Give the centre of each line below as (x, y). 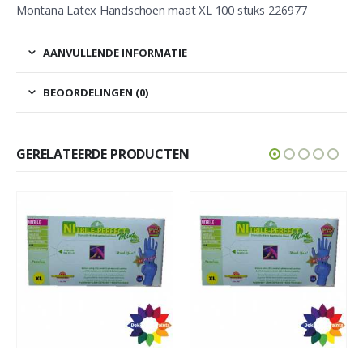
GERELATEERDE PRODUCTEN (103, 154)
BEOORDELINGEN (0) (96, 92)
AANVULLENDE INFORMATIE (115, 52)
